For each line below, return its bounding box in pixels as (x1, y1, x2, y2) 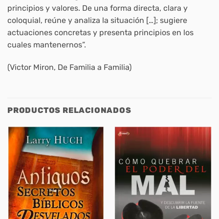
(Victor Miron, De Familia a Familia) (7, 62, 131, 72)
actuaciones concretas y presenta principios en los (7, 27, 194, 37)
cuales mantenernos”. (7, 40, 86, 49)
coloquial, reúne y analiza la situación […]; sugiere (7, 15, 187, 25)
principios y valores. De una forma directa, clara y (7, 3, 188, 13)
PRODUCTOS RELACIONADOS (7, 106, 131, 115)
